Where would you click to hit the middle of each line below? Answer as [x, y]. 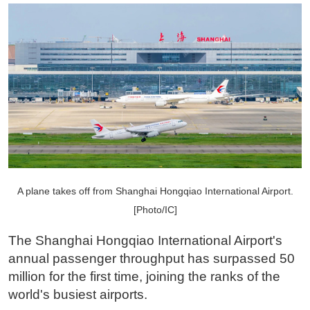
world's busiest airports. [77, 294]
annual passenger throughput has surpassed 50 [151, 258]
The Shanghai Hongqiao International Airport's [145, 240]
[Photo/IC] [155, 209]
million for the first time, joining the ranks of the [144, 276]
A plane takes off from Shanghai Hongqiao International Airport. [155, 191]
